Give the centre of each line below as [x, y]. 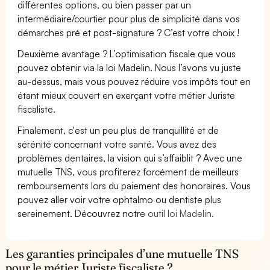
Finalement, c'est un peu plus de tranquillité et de [118, 130]
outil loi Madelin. [181, 213]
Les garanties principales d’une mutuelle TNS [122, 253]
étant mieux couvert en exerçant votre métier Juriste [127, 95]
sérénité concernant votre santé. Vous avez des [117, 144]
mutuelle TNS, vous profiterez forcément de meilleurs [128, 171]
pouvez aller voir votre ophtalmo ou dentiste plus [120, 199]
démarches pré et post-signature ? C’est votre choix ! [129, 32]
